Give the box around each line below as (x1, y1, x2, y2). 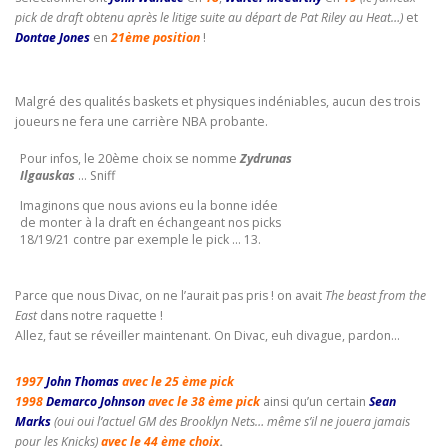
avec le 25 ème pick (122, 372, 234, 390)
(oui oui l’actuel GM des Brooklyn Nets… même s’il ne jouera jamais (54, 412, 410, 430)
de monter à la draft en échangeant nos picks (20, 213, 281, 231)
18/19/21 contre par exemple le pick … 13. (20, 230, 261, 248)
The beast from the (325, 286, 426, 304)
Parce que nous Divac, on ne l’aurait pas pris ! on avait (15, 286, 325, 304)
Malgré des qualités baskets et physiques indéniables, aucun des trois (15, 92, 420, 110)
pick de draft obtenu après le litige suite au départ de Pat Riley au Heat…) (15, 9, 403, 27)
